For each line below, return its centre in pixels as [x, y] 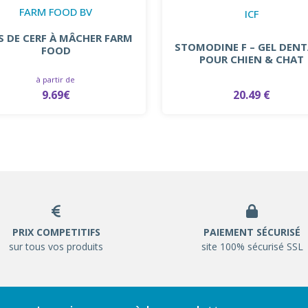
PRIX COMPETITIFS [56, 232]
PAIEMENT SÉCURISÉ [252, 232]
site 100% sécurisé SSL [252, 246]
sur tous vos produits [56, 246]
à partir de [56, 79]
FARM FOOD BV [56, 11]
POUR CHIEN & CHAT [252, 59]
